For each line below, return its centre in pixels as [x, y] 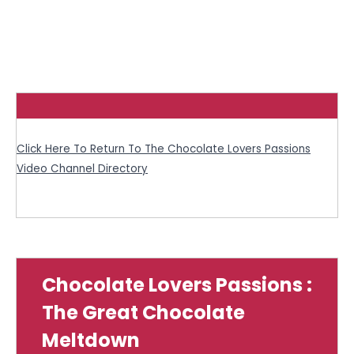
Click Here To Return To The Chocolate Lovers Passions [164, 149]
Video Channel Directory [82, 169]
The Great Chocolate [143, 313]
